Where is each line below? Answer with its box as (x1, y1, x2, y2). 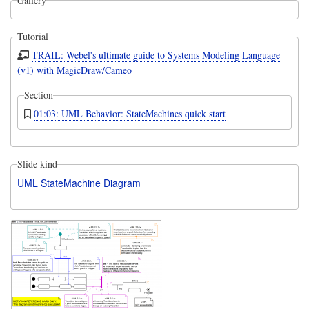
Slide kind (17, 157, 57, 171)
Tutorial (17, 30, 48, 43)
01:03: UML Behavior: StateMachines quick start (34, 107, 226, 121)
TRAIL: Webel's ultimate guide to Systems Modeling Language (32, 48, 281, 62)
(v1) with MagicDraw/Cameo (17, 63, 132, 77)
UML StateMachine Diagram (17, 176, 141, 190)
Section (23, 88, 53, 102)
